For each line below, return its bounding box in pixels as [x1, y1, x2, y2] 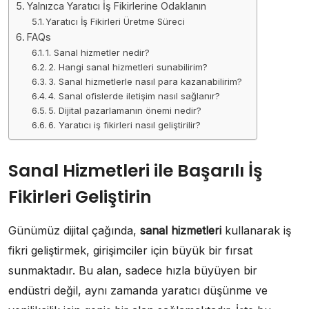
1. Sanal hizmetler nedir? [46, 46, 150, 58]
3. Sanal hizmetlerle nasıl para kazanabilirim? [48, 75, 243, 87]
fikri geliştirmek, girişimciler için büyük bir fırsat [8, 243, 252, 257]
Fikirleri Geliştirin [8, 184, 152, 209]
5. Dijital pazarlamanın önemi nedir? [48, 104, 202, 116]
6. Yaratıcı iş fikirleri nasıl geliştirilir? [48, 119, 201, 130]
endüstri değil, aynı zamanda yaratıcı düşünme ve [8, 283, 268, 297]
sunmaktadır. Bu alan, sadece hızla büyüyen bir [8, 263, 257, 277]
